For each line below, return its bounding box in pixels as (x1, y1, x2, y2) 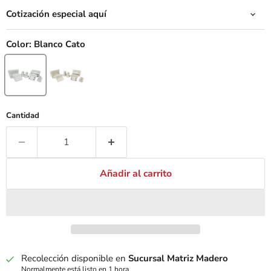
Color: (6, 38, 34, 51)
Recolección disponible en (21, 252, 128, 265)
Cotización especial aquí (6, 8, 106, 21)
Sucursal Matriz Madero (128, 252, 228, 265)
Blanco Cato (34, 38, 85, 51)
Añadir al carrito (99, 167, 172, 181)
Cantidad (6, 110, 39, 122)
